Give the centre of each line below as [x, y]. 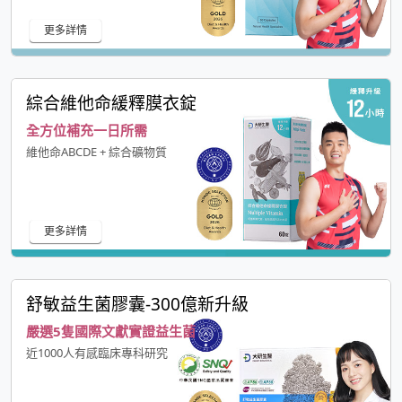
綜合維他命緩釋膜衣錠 [111, 104]
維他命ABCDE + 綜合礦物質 [96, 152]
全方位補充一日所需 [87, 131]
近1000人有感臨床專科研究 [97, 353]
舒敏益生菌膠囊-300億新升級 [137, 305]
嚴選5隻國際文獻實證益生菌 [111, 332]
